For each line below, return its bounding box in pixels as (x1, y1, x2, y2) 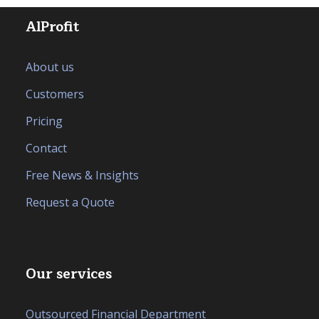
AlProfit (26, 15, 79, 38)
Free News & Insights (26, 167, 139, 183)
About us (26, 58, 74, 75)
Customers (26, 85, 84, 102)
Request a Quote (26, 194, 115, 210)
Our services (26, 262, 112, 286)
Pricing (26, 113, 63, 129)
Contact (26, 140, 67, 156)
